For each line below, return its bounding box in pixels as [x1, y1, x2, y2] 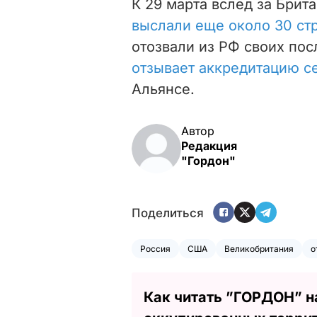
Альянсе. [132, 80, 195, 98]
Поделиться [132, 206, 204, 221]
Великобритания [224, 243, 294, 254]
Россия [140, 243, 171, 254]
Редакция [181, 138, 237, 153]
